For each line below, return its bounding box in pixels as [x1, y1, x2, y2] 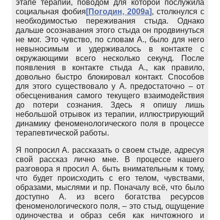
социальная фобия [16, 7, 86, 16]
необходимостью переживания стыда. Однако [16, 16, 204, 25]
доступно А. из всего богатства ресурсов [16, 192, 204, 201]
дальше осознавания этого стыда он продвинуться [16, 26, 204, 34]
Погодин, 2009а [88, 7, 149, 16]
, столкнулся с [152, 7, 204, 16]
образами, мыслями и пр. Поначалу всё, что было [16, 183, 204, 192]
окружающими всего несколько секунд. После [16, 54, 204, 62]
